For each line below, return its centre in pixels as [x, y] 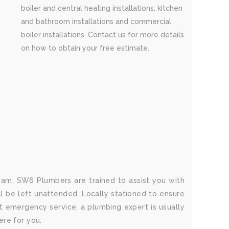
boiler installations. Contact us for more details [102, 35]
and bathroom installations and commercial [96, 21]
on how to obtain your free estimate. [85, 48]
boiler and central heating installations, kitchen [102, 8]
